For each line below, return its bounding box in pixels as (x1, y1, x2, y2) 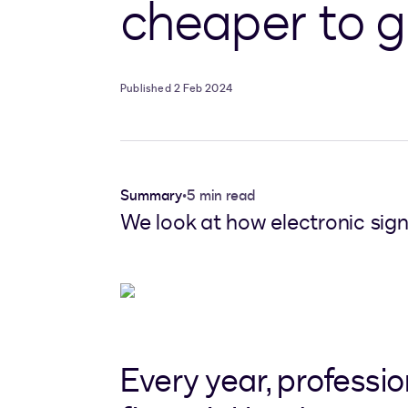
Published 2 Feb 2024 (120, 81, 232, 97)
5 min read (187, 186, 255, 207)
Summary (120, 186, 182, 207)
